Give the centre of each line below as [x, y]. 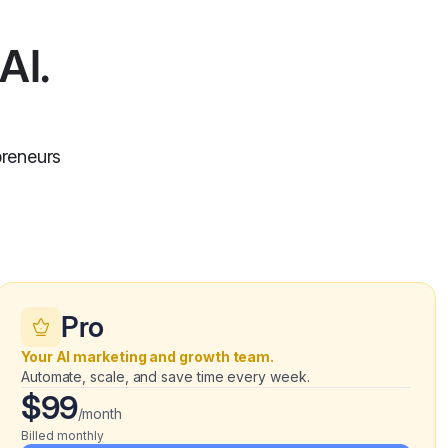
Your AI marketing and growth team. [148, 356]
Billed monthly [62, 435]
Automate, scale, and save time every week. [165, 376]
